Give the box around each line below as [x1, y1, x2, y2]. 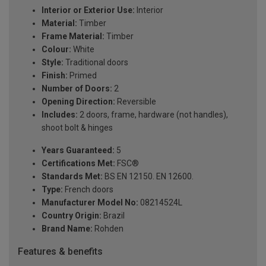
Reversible [115, 97, 156, 107]
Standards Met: [42, 172, 103, 182]
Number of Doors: [42, 84, 112, 94]
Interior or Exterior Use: [42, 5, 135, 15]
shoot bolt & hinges [42, 123, 113, 133]
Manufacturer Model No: [42, 198, 138, 208]
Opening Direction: [42, 97, 115, 107]
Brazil [102, 211, 125, 221]
